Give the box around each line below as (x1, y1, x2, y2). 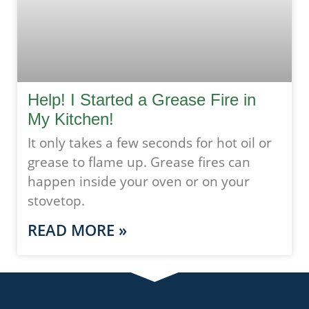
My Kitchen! (28, 109, 114, 128)
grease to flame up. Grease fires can (28, 152, 250, 171)
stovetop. (28, 191, 85, 210)
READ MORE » (28, 219, 127, 240)
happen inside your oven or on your (28, 172, 250, 190)
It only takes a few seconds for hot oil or (28, 133, 272, 152)
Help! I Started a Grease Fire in (28, 90, 256, 109)
